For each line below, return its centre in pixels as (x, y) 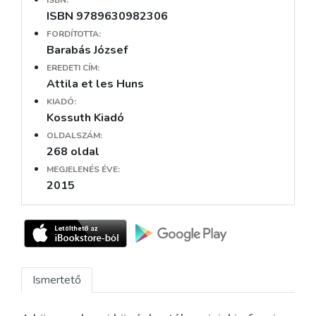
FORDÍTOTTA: (74, 34)
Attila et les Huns (95, 84)
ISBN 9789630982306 (107, 17)
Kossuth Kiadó (85, 118)
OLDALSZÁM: (74, 136)
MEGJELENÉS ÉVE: (83, 170)
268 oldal (73, 152)
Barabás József (87, 50)
